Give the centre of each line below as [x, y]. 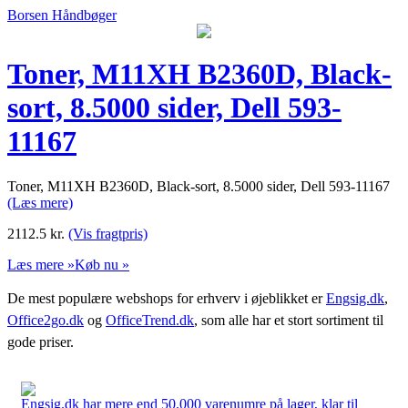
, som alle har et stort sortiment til [289, 320]
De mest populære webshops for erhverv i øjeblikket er [167, 298]
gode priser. [41, 342]
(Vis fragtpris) [108, 233]
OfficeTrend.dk [150, 320]
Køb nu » [102, 264]
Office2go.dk [46, 320]
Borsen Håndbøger [62, 15]
